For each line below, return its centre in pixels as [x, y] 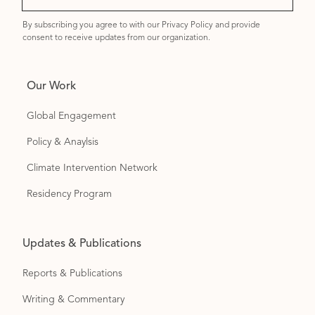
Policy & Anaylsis [63, 142]
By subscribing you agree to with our [92, 26]
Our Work [52, 87]
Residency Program [70, 194]
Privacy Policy [188, 26]
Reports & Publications [73, 274]
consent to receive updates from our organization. [117, 38]
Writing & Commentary [75, 300]
